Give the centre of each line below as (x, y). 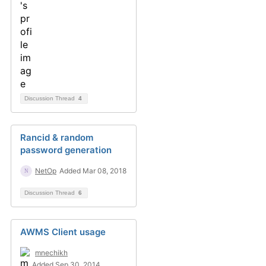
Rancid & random (57, 137)
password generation (66, 150)
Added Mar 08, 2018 (93, 171)
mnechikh (51, 253)
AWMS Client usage (63, 232)
